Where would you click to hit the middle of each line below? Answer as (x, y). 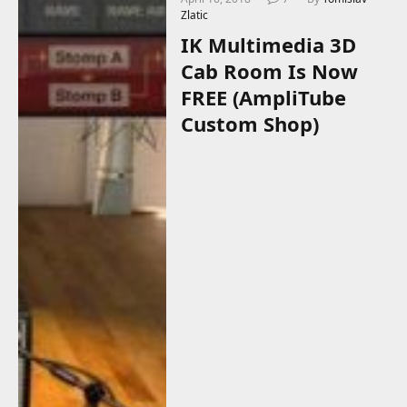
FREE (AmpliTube (264, 98)
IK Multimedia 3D (269, 45)
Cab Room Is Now (270, 71)
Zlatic (195, 15)
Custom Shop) (250, 124)
